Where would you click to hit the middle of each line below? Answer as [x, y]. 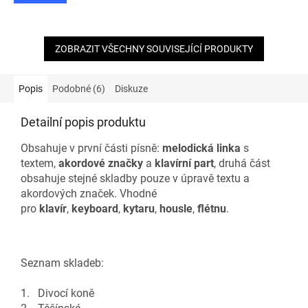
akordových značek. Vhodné [89, 194]
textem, [40, 164]
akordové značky [101, 164]
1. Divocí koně [59, 294]
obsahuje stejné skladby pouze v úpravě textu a [135, 179]
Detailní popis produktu [83, 122]
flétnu [212, 209]
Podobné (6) [79, 89]
